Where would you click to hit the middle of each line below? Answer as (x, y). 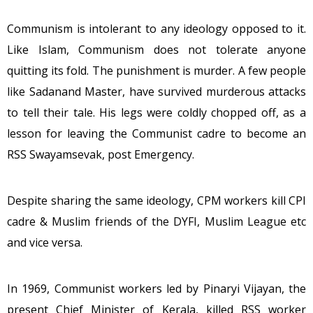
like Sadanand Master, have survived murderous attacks (156, 92)
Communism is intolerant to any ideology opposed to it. (156, 29)
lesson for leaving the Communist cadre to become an (156, 134)
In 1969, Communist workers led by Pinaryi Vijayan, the (156, 289)
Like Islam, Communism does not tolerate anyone (156, 50)
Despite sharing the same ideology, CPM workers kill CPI (156, 201)
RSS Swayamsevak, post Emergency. (101, 155)
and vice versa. (45, 243)
